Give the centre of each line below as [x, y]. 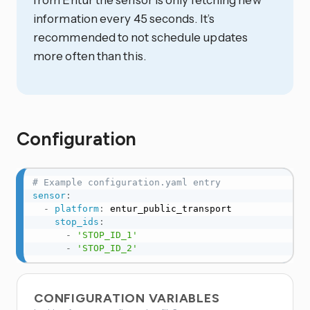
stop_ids [76, 222]
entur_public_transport [168, 209]
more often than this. [90, 55]
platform [76, 209]
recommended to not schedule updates [140, 37]
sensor [49, 196]
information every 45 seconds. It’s [124, 18]
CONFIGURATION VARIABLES [129, 298]
